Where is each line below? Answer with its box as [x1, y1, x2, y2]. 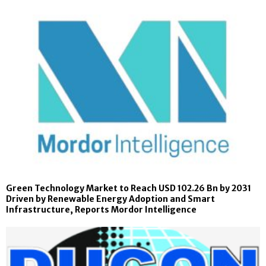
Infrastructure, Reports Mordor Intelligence [6, 204, 197, 216]
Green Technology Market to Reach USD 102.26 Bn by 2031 [6, 183, 251, 194]
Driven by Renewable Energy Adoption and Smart [6, 194, 215, 205]
